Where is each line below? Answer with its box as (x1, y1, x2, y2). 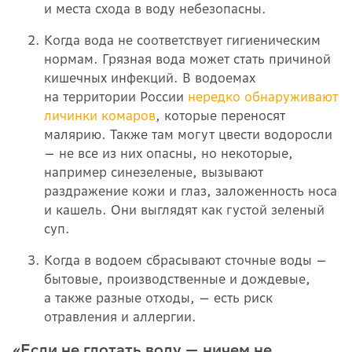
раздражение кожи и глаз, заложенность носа (44, 182, 337, 199)
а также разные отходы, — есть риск (44, 289, 273, 306)
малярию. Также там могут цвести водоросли (44, 126, 332, 142)
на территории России (44, 88, 188, 104)
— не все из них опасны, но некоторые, (44, 145, 293, 161)
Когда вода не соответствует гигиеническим (44, 31, 321, 48)
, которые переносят (156, 107, 285, 123)
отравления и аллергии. (44, 308, 196, 324)
